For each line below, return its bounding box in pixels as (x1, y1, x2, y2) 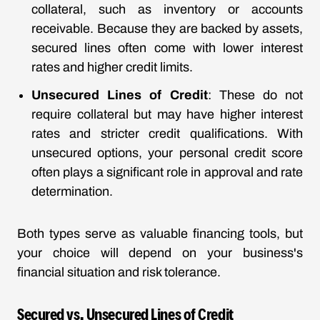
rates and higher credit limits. (31, 60, 193, 74)
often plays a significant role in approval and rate (31, 165, 303, 179)
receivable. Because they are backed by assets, (31, 21, 303, 36)
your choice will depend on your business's (17, 246, 303, 260)
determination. (31, 184, 113, 199)
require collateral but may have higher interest (31, 107, 303, 121)
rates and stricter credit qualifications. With (31, 126, 303, 141)
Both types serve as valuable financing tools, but (17, 226, 303, 241)
